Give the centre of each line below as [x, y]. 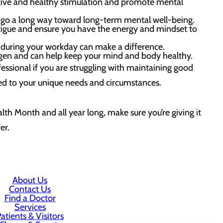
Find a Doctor [30, 198]
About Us [30, 180]
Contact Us [30, 189]
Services [30, 207]
